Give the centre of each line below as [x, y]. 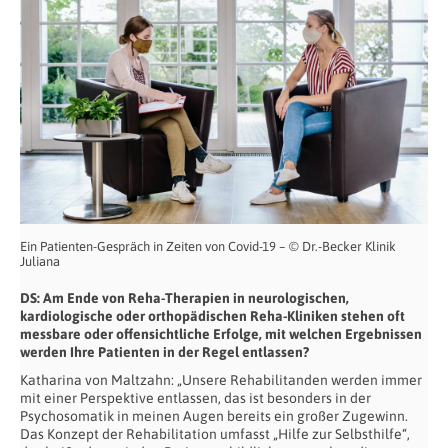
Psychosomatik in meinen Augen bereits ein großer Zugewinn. [214, 415]
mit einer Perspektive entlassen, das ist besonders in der [195, 397]
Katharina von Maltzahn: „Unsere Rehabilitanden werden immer [221, 379]
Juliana [40, 261]
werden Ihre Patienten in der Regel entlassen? [164, 351]
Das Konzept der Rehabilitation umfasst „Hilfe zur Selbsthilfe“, [215, 433]
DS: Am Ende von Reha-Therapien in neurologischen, [184, 297]
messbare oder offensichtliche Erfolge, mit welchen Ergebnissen [221, 333]
